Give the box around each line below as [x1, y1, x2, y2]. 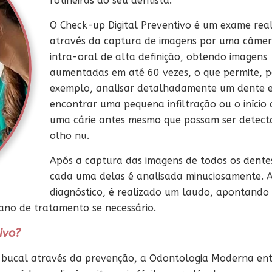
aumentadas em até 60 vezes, [50, 67, 194, 79]
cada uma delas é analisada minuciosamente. [50, 171, 267, 183]
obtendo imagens [186, 51, 267, 63]
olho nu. [50, 130, 89, 142]
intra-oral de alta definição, [50, 51, 186, 63]
